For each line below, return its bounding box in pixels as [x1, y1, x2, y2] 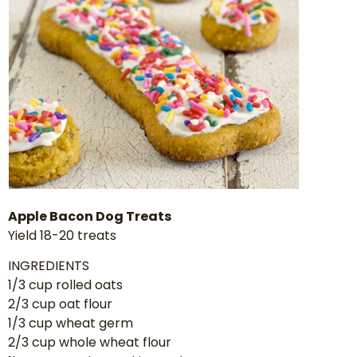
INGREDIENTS [8, 257, 89, 276]
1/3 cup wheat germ [8, 314, 133, 333]
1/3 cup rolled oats [8, 276, 123, 295]
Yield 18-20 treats [8, 226, 116, 245]
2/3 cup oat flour [8, 295, 112, 314]
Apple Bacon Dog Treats [8, 206, 171, 226]
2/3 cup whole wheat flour [8, 333, 171, 352]
